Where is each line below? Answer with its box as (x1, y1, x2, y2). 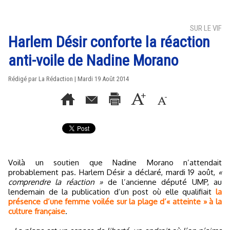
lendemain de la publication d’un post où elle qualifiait (8, 187, 216, 197)
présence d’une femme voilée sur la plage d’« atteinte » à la (8, 197, 222, 206)
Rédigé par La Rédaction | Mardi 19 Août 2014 (8, 75, 129, 83)
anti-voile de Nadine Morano (8, 51, 178, 69)
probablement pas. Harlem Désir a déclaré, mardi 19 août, (8, 167, 218, 177)
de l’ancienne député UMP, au (103, 177, 222, 187)
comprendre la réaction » (8, 177, 103, 187)
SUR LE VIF (190, 24, 222, 33)
